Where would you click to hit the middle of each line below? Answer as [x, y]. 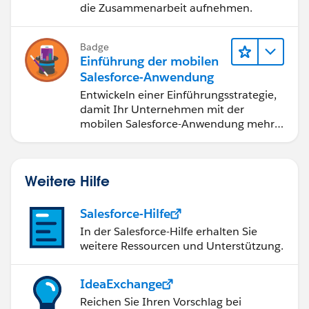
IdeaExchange [121, 284]
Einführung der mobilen [149, 61]
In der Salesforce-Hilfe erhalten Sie [169, 232]
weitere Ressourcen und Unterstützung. [182, 246]
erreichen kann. [120, 139]
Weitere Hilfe [67, 181]
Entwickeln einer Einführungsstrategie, [178, 95]
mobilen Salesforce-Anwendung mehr [177, 124]
